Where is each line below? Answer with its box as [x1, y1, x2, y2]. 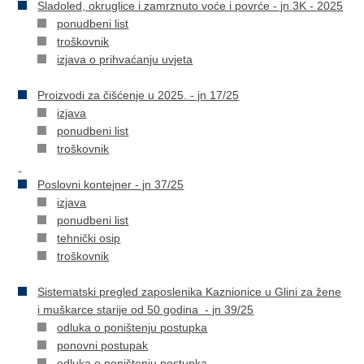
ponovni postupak [57, 339, 149, 352]
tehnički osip [57, 232, 121, 245]
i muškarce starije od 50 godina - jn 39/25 [37, 303, 254, 316]
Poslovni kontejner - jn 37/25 [37, 178, 184, 191]
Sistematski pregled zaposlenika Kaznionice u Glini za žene [37, 285, 342, 298]
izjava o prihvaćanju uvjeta [57, 53, 193, 66]
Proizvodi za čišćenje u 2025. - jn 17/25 [37, 89, 240, 102]
